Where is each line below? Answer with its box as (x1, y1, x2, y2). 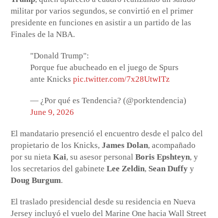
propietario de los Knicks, (11, 141, 102, 150)
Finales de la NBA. (11, 30, 75, 39)
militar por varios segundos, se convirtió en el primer (11, 6, 194, 16)
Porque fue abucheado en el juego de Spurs (30, 63, 179, 73)
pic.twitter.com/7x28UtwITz (73, 74, 170, 84)
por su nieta (11, 152, 54, 162)
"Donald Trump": (30, 51, 90, 61)
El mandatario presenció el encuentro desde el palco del (11, 129, 203, 139)
